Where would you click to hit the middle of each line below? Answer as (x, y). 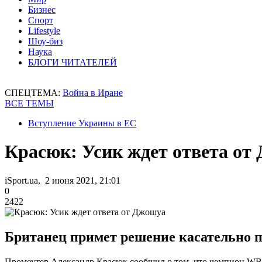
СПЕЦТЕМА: (34, 93)
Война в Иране (93, 93)
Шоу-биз (45, 41)
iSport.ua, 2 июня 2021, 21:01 (63, 180)
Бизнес (42, 10)
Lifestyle (44, 31)
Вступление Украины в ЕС (82, 123)
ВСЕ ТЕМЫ (29, 103)
